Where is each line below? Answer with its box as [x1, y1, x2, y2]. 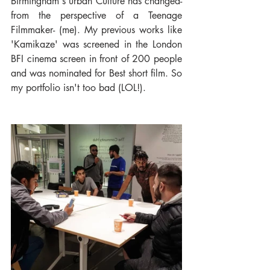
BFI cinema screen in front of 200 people [11, 52, 182, 66]
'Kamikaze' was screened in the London [11, 38, 182, 51]
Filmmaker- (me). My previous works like [11, 24, 182, 37]
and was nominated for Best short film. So [11, 67, 182, 80]
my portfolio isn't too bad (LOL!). [11, 81, 146, 95]
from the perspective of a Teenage [11, 9, 182, 22]
